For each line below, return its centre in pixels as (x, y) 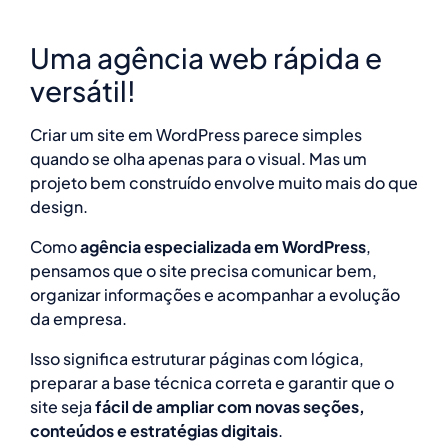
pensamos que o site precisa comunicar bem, (203, 270)
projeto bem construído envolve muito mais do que (224, 182)
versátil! (83, 90)
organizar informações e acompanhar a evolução (215, 294)
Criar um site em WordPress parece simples (196, 134)
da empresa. (78, 318)
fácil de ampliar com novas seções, (230, 406)
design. (59, 206)
